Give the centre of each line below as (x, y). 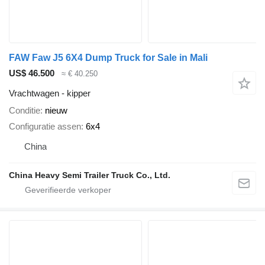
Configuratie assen (45, 126)
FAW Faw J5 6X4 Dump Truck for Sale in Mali (108, 57)
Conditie (25, 111)
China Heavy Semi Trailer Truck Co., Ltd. (90, 175)
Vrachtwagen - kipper (50, 93)
